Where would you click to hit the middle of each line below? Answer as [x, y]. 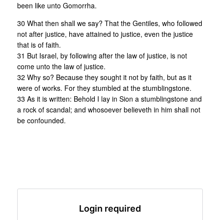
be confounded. [41, 120]
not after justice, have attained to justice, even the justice [105, 34]
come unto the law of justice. [61, 66]
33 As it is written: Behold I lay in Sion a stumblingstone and [110, 98]
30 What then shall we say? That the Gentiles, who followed [110, 23]
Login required [110, 208]
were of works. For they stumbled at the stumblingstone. [104, 88]
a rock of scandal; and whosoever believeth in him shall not [109, 109]
